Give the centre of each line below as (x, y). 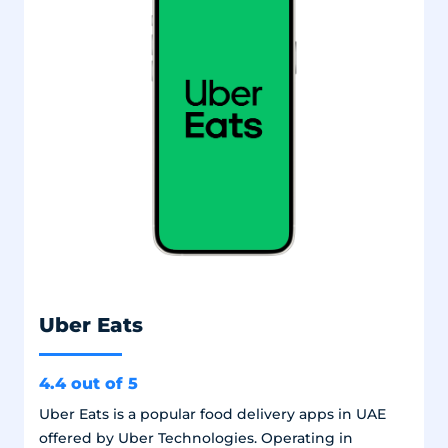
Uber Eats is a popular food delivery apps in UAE (212, 413)
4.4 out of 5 (88, 382)
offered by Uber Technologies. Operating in (195, 437)
